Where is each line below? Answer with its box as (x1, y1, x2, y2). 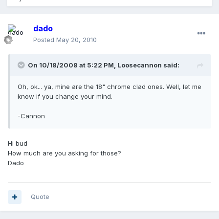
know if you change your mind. (18, 92, 112, 101)
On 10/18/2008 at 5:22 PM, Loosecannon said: (28, 61, 179, 69)
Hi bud (8, 139, 27, 148)
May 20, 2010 (56, 36, 97, 44)
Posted (33, 36, 56, 44)
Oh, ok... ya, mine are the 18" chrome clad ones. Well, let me (18, 83, 201, 91)
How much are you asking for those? (8, 149, 121, 157)
